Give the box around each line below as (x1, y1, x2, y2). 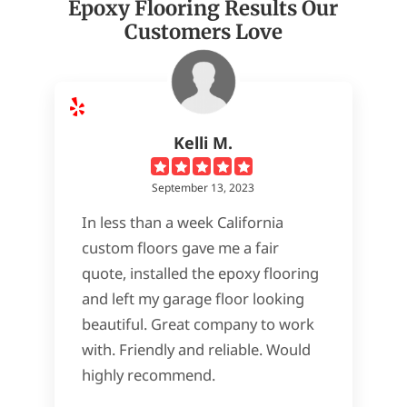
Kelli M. (174, 132, 233, 154)
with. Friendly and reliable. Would (81, 339, 311, 360)
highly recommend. (81, 364, 215, 385)
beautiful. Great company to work (81, 313, 314, 334)
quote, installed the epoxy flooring (81, 263, 319, 283)
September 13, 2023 (152, 180, 255, 195)
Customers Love (124, 18, 283, 45)
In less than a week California (81, 212, 283, 233)
